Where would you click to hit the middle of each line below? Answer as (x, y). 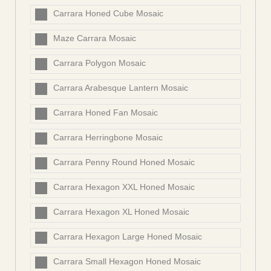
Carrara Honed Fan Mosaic (106, 113)
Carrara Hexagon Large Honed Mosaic (128, 237)
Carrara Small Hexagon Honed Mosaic (127, 262)
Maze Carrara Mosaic (95, 38)
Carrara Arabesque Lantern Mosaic (121, 88)
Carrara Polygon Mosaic (100, 63)
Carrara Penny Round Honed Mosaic (124, 162)
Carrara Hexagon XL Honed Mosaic (121, 212)
